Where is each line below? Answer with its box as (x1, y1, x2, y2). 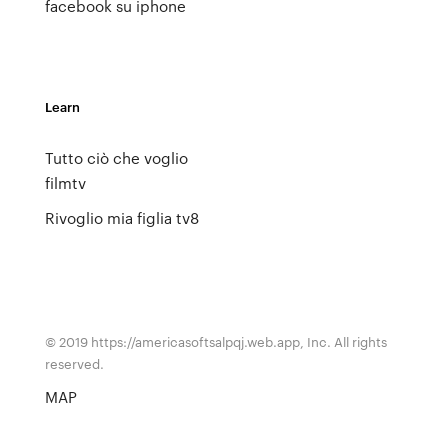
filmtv (44, 172, 86, 194)
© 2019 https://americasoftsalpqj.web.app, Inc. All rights (44, 332, 387, 351)
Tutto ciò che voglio (44, 147, 188, 169)
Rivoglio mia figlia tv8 (44, 207, 199, 229)
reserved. (44, 354, 104, 373)
